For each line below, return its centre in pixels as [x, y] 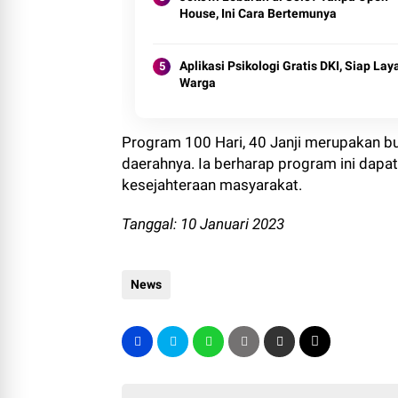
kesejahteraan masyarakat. [212, 185]
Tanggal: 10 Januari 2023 [203, 224]
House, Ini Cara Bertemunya [258, 13]
